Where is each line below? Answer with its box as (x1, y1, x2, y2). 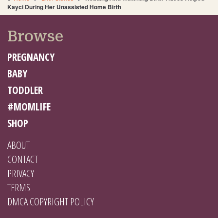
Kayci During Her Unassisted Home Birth (7, 2, 121, 11)
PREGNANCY (7, 50, 54, 64)
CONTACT (7, 152, 38, 166)
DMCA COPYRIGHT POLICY (7, 194, 94, 208)
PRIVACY (7, 166, 34, 180)
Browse (7, 27, 63, 45)
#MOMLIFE (7, 99, 51, 113)
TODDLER (7, 83, 43, 97)
